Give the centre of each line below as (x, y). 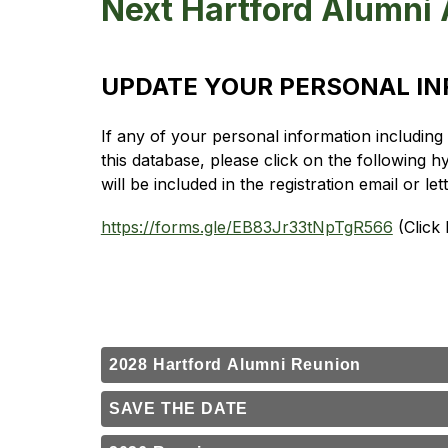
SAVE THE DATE (178, 408)
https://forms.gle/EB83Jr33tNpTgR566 (246, 227)
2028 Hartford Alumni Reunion (235, 364)
